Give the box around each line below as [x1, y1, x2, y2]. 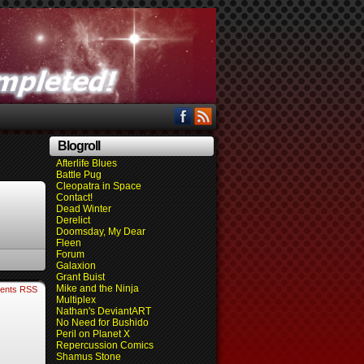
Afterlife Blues [56, 158, 117, 169]
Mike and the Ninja [56, 283, 139, 294]
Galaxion [56, 260, 96, 271]
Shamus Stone [56, 351, 121, 362]
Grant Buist [56, 271, 105, 283]
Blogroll [58, 139, 100, 153]
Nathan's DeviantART [56, 305, 151, 317]
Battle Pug [56, 169, 102, 180]
